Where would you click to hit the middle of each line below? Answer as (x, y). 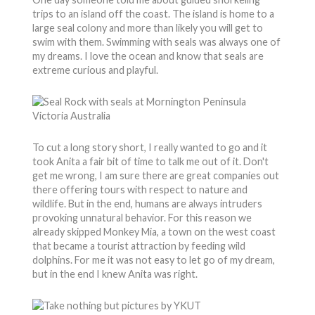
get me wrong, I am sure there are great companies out (155, 175)
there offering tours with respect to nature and (140, 189)
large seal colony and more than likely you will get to (147, 28)
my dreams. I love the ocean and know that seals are (148, 56)
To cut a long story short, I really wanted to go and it (149, 147)
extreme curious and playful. (95, 70)
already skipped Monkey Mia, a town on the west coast (154, 232)
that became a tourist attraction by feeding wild (139, 246)
